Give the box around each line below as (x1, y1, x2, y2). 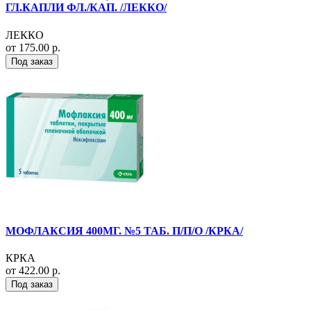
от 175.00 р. (6, 41, 60, 53)
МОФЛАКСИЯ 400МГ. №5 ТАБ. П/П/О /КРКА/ (6, 224, 243, 237)
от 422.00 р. (6, 264, 60, 277)
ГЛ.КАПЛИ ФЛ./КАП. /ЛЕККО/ (6, 1, 167, 14)
